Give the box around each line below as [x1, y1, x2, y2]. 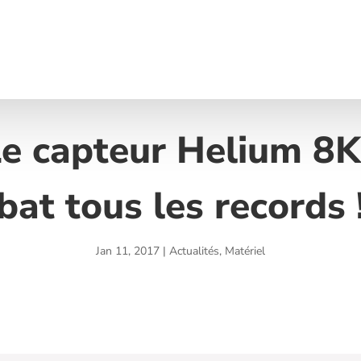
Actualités [169, 243, 219, 259]
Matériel [225, 243, 265, 259]
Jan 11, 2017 [96, 243, 160, 259]
